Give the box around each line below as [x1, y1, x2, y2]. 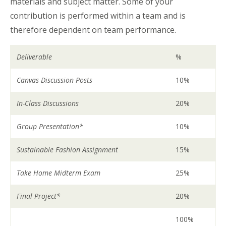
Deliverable [17, 51, 54, 62]
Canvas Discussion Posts [17, 75, 93, 85]
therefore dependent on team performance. [10, 24, 178, 35]
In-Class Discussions [17, 98, 79, 108]
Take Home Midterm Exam [17, 167, 103, 178]
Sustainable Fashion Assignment [17, 144, 119, 154]
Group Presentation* [17, 121, 84, 131]
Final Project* [17, 191, 61, 201]
